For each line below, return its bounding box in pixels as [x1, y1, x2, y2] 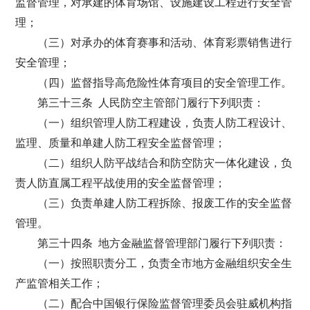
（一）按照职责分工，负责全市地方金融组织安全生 [37, 257, 293, 269]
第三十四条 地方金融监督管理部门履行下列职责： [37, 237, 287, 249]
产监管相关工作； [15, 277, 104, 289]
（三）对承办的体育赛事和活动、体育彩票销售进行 [37, 37, 293, 48]
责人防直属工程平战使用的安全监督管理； [15, 177, 226, 189]
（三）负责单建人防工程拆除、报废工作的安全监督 [37, 197, 293, 209]
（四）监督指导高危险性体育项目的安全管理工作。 [37, 77, 293, 89]
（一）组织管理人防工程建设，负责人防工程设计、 [37, 117, 293, 129]
